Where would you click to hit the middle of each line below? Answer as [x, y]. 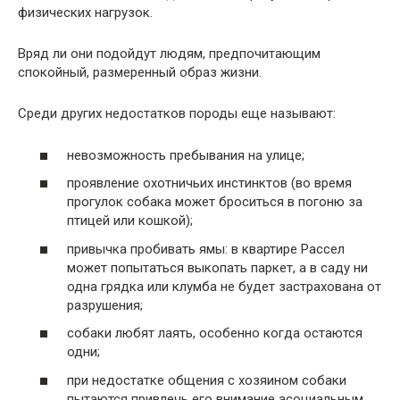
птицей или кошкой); [130, 221]
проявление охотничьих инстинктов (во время [209, 183]
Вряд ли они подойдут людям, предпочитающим [169, 54]
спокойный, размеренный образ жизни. [140, 73]
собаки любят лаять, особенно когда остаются [215, 333]
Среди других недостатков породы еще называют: [177, 114]
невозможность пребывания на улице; [186, 155]
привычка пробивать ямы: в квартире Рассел [206, 249]
